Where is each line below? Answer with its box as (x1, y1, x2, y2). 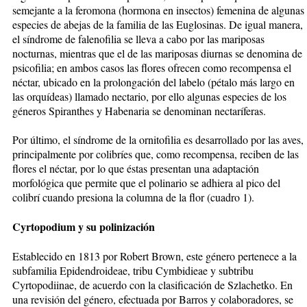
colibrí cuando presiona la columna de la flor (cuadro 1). (12, 189, 254, 204)
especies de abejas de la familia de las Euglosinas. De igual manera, (12, 16, 303, 32)
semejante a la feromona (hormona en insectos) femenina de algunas (12, 2, 304, 17)
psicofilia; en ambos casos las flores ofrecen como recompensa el (12, 60, 291, 75)
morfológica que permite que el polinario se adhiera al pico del (12, 175, 280, 190)
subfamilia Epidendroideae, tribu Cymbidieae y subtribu (12, 262, 254, 278)
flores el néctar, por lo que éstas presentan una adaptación (12, 160, 259, 175)
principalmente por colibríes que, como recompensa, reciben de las (12, 146, 299, 161)
